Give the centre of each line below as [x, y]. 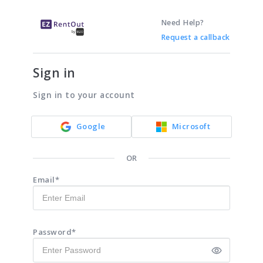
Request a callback [195, 37]
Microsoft [191, 126]
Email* [46, 179]
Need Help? [182, 23]
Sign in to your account [84, 95]
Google [91, 126]
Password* [55, 232]
